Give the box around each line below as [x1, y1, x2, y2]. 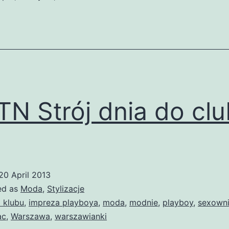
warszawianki [55, 211, 107, 222]
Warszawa [11, 211, 50, 222]
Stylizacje [47, 184, 84, 194]
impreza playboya [29, 197, 98, 208]
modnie [129, 197, 158, 208]
